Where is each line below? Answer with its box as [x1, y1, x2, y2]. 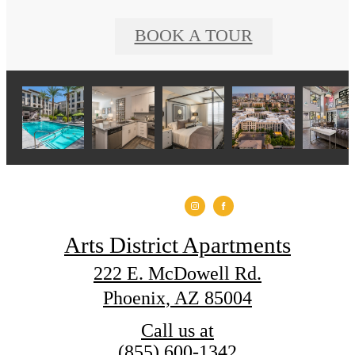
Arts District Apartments [64, 231, 291, 258]
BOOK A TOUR [134, 26, 253, 46]
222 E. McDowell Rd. [94, 262, 261, 284]
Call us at [141, 319, 214, 341]
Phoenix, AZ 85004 [103, 287, 252, 308]
